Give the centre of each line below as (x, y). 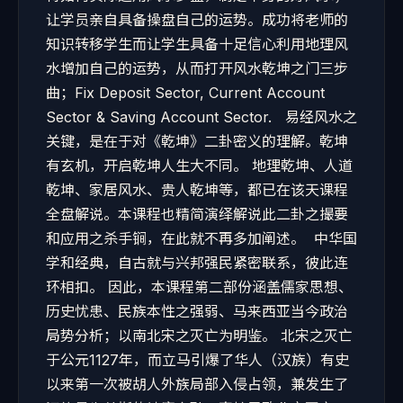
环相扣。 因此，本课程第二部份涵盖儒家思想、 (199, 287)
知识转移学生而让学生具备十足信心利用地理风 (197, 44)
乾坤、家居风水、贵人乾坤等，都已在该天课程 (197, 190)
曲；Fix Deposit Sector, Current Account (185, 93)
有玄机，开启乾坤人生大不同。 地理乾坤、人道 (199, 166)
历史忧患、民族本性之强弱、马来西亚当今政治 (197, 311)
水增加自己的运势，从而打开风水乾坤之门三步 (197, 68)
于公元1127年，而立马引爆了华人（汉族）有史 (197, 360)
